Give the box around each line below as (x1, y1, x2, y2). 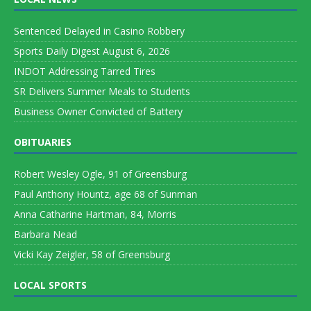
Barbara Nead (14, 227, 77, 241)
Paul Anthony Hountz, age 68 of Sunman (14, 187, 197, 201)
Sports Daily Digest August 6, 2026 (14, 44, 170, 58)
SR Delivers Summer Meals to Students (14, 84, 190, 98)
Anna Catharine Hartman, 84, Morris (14, 207, 176, 221)
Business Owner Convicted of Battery (14, 104, 183, 118)
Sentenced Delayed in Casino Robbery (14, 24, 185, 37)
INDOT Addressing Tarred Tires (14, 64, 155, 78)
